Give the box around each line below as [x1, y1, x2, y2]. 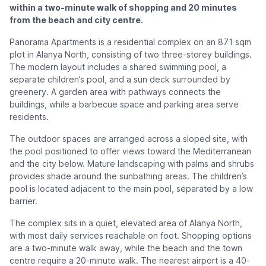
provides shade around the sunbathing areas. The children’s [9, 171, 247, 182]
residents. [9, 112, 49, 122]
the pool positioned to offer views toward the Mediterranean [9, 146, 251, 157]
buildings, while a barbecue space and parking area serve [9, 99, 239, 110]
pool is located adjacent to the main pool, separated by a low [9, 183, 253, 194]
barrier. [9, 196, 37, 207]
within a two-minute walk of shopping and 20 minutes [9, 2, 237, 13]
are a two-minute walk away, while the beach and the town [9, 243, 242, 254]
